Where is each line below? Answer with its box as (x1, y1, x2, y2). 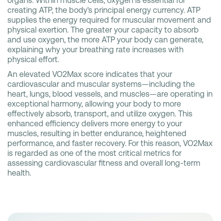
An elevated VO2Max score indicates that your (7, 70, 172, 79)
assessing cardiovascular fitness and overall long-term (7, 158, 200, 168)
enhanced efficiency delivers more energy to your (7, 119, 182, 129)
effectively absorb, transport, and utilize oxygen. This (7, 109, 192, 119)
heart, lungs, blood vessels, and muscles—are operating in (7, 89, 213, 99)
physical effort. (7, 55, 59, 65)
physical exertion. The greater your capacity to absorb (7, 25, 199, 35)
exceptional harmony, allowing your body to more (7, 99, 181, 109)
